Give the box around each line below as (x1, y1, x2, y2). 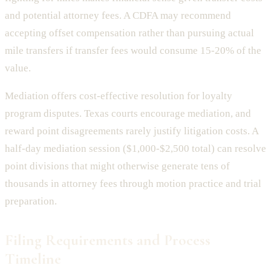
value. (5, 62, 31, 74)
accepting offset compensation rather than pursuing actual (5, 27, 254, 39)
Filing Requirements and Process (5, 230, 211, 250)
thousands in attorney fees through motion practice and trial (5, 178, 261, 190)
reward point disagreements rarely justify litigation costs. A (5, 125, 258, 137)
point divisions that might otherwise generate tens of (5, 160, 230, 172)
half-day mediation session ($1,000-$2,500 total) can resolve (5, 143, 266, 155)
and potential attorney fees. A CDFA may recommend (5, 10, 231, 22)
